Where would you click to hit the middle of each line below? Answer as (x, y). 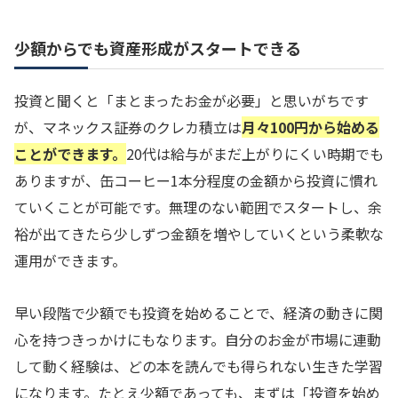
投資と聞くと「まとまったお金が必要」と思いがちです (191, 100)
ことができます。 (70, 153)
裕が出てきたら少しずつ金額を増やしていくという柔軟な (199, 233)
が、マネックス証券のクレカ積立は (128, 127)
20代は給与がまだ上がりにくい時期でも (255, 153)
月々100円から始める (310, 127)
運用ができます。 (70, 260)
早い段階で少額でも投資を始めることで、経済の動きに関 (199, 312)
